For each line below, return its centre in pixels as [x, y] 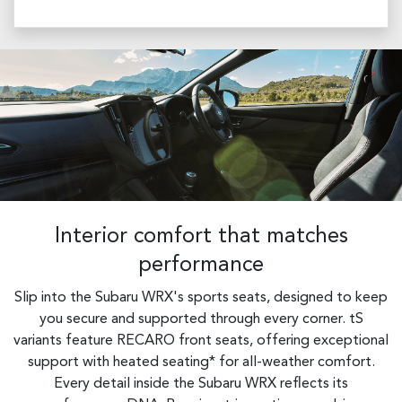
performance [201, 266]
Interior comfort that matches [201, 237]
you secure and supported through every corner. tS [201, 320]
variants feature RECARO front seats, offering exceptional [201, 341]
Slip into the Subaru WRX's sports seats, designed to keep [201, 298]
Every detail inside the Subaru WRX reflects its [201, 385]
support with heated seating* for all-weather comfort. [201, 363]
